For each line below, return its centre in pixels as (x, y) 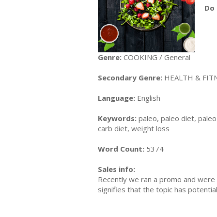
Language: (116, 98)
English (148, 98)
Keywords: (117, 118)
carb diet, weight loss (134, 128)
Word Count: (121, 148)
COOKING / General (156, 57)
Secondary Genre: (130, 77)
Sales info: (116, 169)
